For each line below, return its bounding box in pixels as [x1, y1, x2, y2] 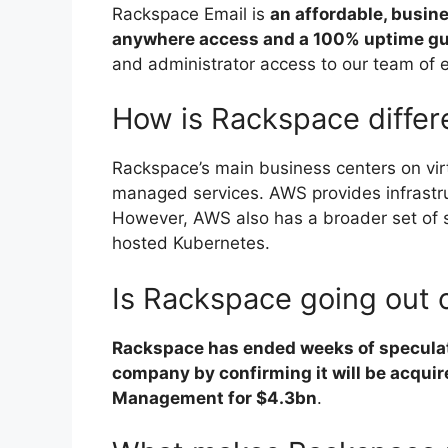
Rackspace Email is [112, 3, 270, 24]
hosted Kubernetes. [112, 233, 270, 254]
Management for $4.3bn [112, 387, 317, 408]
